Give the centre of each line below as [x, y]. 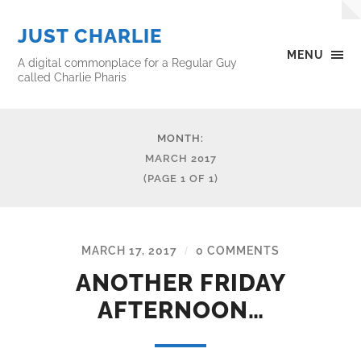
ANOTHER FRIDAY [180, 283]
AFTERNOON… [180, 310]
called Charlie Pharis [73, 77]
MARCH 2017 [180, 158]
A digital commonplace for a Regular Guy [128, 62]
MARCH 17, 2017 [129, 250]
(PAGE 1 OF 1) [180, 178]
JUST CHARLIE [90, 36]
